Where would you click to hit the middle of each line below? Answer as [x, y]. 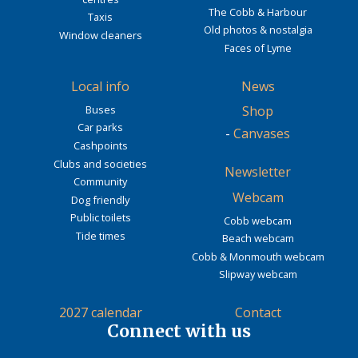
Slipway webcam [258, 274]
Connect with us [179, 332]
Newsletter [258, 171]
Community [100, 182]
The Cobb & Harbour [258, 12]
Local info [100, 86]
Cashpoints [100, 145]
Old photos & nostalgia [258, 30]
